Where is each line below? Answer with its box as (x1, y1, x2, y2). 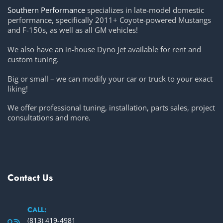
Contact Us (7, 171, 53, 184)
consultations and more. (7, 112, 91, 123)
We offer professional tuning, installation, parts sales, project (7, 103, 215, 113)
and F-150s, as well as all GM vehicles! (7, 25, 138, 35)
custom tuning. (7, 54, 59, 65)
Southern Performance (7, 5, 85, 15)
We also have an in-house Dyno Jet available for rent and (7, 44, 201, 55)
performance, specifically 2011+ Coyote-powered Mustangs (7, 15, 211, 25)
